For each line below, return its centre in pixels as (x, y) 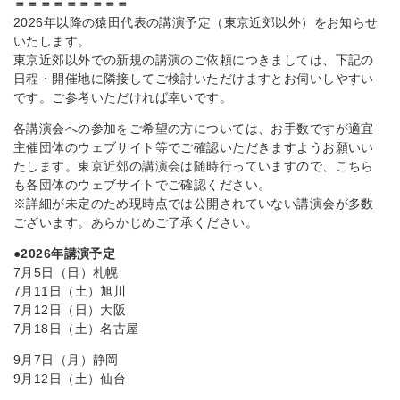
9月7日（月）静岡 (66, 360)
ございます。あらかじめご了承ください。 (136, 222)
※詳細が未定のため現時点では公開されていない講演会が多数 (194, 204)
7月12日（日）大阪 (70, 310)
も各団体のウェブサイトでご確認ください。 (142, 185)
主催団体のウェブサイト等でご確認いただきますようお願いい (194, 147)
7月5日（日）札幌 (66, 272)
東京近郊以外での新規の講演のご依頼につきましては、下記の (194, 60)
